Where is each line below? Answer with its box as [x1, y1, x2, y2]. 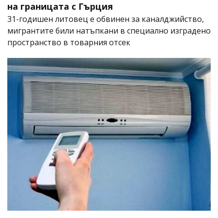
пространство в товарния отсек [7, 37, 130, 48]
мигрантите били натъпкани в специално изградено [7, 25, 211, 36]
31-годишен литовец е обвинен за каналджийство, [7, 14, 204, 25]
